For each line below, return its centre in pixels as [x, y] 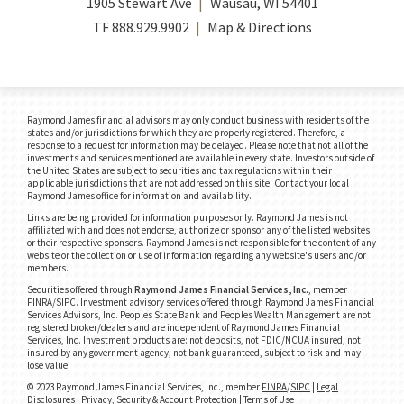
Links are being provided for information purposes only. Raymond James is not [188, 217]
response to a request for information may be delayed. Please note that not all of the [197, 145]
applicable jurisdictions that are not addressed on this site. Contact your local [188, 183]
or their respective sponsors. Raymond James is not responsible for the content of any [202, 242]
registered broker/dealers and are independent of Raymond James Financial [184, 327]
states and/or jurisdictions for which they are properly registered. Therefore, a [186, 132]
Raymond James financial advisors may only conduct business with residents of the [198, 119]
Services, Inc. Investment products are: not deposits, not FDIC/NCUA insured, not [194, 340]
